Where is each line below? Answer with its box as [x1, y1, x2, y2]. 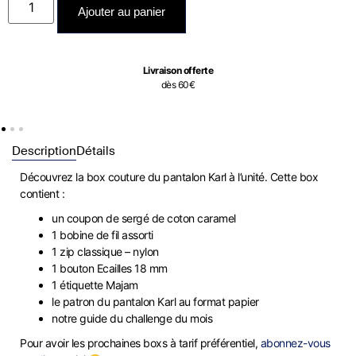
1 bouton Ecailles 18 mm [52, 261, 168, 275]
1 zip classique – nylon [52, 244, 159, 258]
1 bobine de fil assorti [52, 227, 153, 242]
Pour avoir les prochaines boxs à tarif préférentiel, [20, 335, 261, 350]
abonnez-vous [260, 335, 331, 350]
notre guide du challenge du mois [52, 311, 212, 325]
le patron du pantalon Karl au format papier [52, 294, 259, 308]
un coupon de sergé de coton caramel [52, 211, 236, 225]
